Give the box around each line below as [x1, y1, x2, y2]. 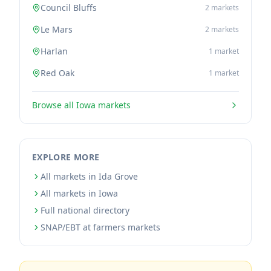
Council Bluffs [41, 2, 97, 13]
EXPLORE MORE [32, 151, 100, 163]
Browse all [32, 99, 76, 111]
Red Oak [41, 67, 74, 79]
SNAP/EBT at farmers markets [41, 221, 160, 233]
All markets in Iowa [41, 188, 118, 199]
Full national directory [41, 204, 129, 216]
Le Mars [41, 24, 73, 35]
